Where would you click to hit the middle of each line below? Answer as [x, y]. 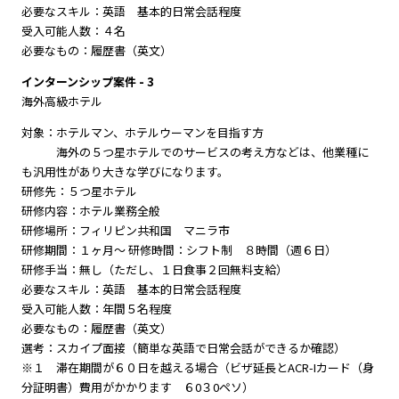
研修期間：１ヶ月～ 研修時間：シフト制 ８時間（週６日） [179, 250]
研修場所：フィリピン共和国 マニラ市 [125, 230]
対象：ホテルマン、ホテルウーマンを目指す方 [142, 132]
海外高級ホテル [61, 101]
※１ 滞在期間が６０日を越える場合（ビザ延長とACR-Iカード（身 [197, 367]
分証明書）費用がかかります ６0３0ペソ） [137, 387]
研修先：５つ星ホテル [79, 191]
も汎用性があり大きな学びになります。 [125, 171]
